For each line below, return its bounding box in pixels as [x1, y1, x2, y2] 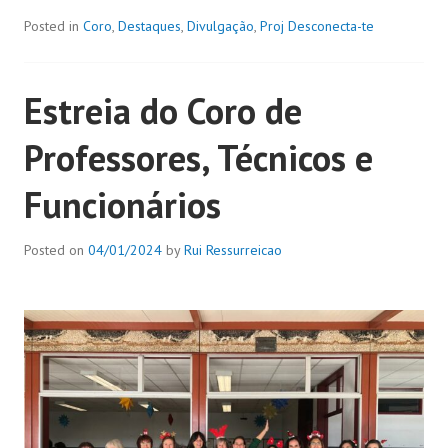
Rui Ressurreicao [184, 241, 282, 260]
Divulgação [187, 17, 254, 36]
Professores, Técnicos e [24, 134, 373, 182]
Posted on [24, 241, 88, 260]
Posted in [24, 17, 83, 36]
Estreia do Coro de [24, 87, 302, 135]
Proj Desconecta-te [260, 17, 374, 36]
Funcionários [24, 181, 221, 229]
